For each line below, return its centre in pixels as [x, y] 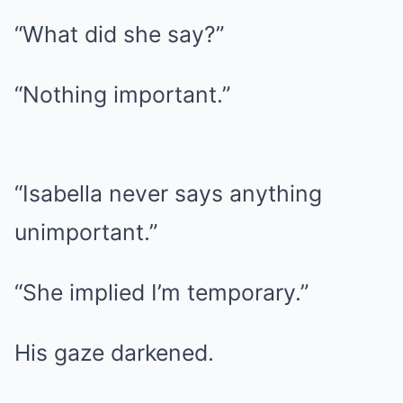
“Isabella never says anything [168, 193]
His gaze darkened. [114, 353]
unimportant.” [86, 232]
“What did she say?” [119, 34]
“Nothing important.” [122, 94]
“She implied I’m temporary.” [161, 292]
